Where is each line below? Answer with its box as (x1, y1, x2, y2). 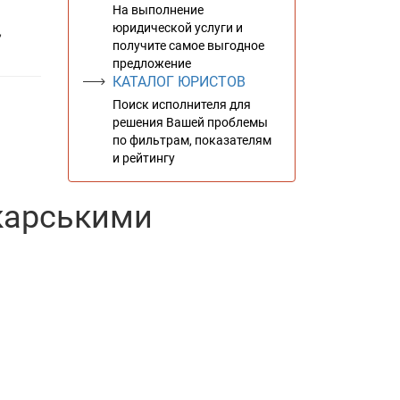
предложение (112, 56, 191, 71)
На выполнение (112, 3, 204, 17)
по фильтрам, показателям (112, 133, 271, 147)
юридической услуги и (112, 21, 243, 35)
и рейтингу (112, 151, 175, 165)
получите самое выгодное (112, 38, 264, 53)
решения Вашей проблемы (112, 115, 268, 129)
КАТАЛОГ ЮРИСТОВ (112, 73, 246, 90)
